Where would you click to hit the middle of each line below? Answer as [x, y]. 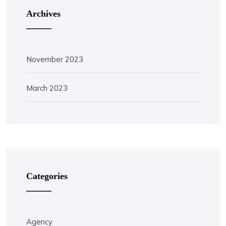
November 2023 [55, 59]
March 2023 [47, 88]
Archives [43, 13]
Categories [47, 176]
